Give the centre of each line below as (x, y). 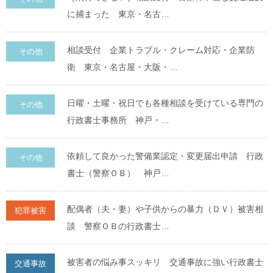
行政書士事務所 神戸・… (118, 120)
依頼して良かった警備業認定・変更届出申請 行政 (165, 156)
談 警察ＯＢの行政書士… (118, 226)
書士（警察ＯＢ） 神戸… (118, 173)
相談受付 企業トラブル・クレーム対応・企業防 (161, 50)
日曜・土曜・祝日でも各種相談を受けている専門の (165, 103)
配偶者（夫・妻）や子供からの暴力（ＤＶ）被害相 (165, 209)
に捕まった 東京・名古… (118, 14)
